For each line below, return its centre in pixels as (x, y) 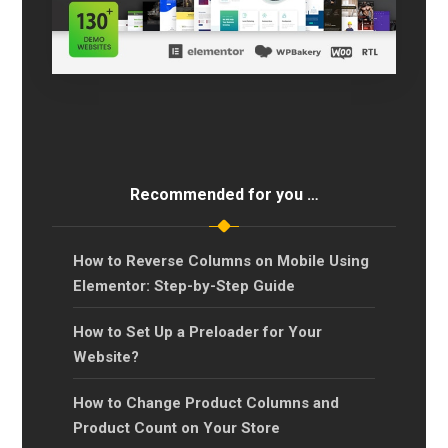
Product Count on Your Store (176, 427)
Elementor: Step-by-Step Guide (184, 285)
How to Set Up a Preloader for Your (197, 331)
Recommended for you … (224, 194)
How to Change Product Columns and (206, 402)
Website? (106, 356)
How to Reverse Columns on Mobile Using (221, 260)
